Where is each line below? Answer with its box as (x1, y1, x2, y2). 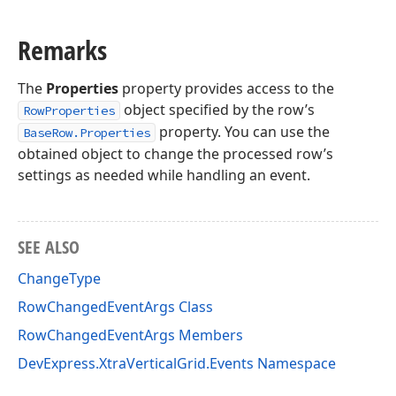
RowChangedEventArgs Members (18, 325, 243, 345)
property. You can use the (156, 122, 330, 141)
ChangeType (18, 269, 101, 288)
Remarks (18, 32, 107, 68)
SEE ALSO (18, 235, 80, 259)
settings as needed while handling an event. (18, 165, 310, 185)
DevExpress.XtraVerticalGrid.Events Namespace (18, 354, 336, 373)
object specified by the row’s (120, 100, 315, 119)
